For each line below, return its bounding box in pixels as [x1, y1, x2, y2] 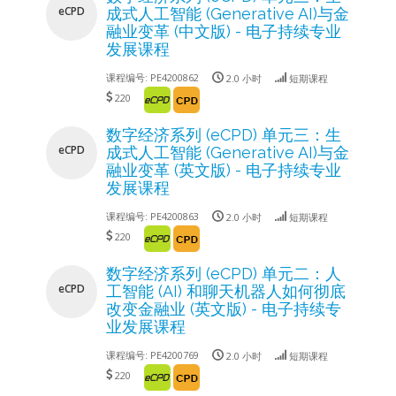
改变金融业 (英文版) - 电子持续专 [105, 299, 341, 318]
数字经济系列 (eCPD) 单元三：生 [105, 125, 341, 144]
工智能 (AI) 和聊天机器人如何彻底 [105, 281, 346, 301]
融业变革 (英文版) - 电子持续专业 [105, 160, 341, 179]
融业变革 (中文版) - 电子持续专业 [105, 21, 341, 41]
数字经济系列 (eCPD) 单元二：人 [105, 263, 341, 283]
